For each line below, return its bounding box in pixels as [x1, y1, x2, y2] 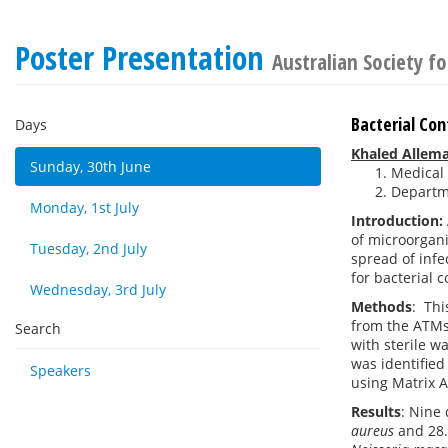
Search [15, 319, 61, 338]
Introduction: [351, 211, 443, 230]
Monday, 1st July [30, 198, 139, 217]
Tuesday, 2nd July [30, 239, 147, 258]
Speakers [30, 361, 91, 380]
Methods [351, 297, 412, 316]
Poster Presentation [15, 36, 272, 79]
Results [351, 402, 401, 421]
